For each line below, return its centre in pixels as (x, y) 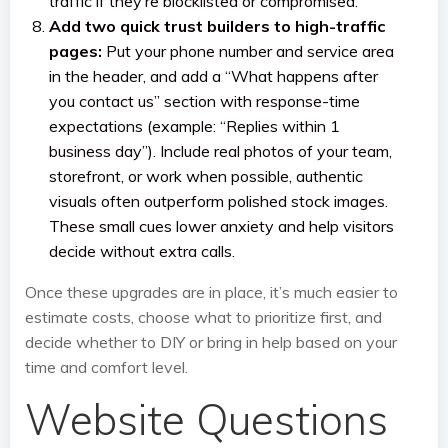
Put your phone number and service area (248, 51)
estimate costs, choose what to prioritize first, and (203, 317)
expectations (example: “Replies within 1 (194, 126)
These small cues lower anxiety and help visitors (221, 226)
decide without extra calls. (142, 251)
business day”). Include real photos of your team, (220, 151)
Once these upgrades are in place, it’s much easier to (211, 292)
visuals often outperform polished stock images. (218, 201)
